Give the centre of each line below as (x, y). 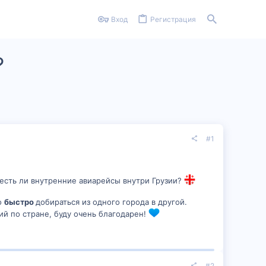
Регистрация (173, 19)
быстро (20, 202)
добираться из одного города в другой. (111, 202)
